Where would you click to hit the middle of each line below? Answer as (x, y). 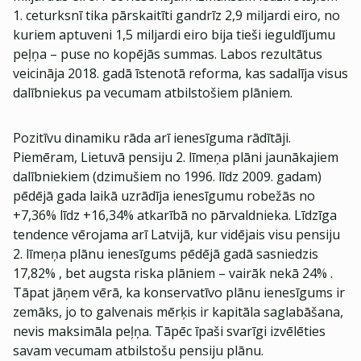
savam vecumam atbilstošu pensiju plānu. (138, 351)
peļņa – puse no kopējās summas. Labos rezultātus (168, 54)
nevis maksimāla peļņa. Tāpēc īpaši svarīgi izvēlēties (169, 331)
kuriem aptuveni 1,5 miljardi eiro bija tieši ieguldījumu (174, 35)
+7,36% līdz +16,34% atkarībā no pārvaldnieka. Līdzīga (175, 215)
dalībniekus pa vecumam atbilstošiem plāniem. (153, 93)
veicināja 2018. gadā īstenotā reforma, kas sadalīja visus (180, 73)
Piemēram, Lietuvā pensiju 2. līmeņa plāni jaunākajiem (176, 157)
